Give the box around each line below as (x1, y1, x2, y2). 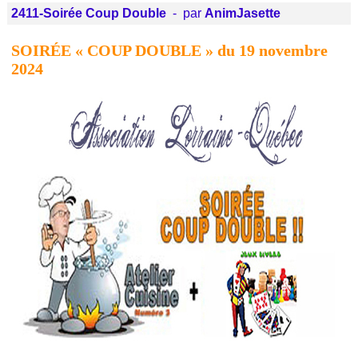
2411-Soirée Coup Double (11, 6, 166, 21)
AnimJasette (205, 6, 280, 21)
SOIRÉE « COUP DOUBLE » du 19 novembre (11, 42, 328, 60)
